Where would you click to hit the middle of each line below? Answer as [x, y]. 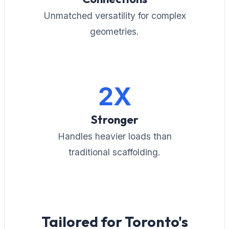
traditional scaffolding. [114, 152]
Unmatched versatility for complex [114, 15]
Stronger [114, 119]
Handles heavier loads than [114, 136]
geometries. [114, 31]
